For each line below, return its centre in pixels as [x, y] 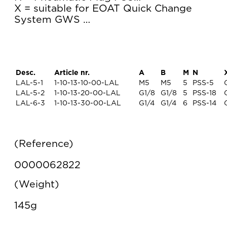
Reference [44, 144]
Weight [37, 185]
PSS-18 [204, 93]
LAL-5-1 [29, 83]
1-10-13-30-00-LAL [88, 104]
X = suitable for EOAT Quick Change [103, 9]
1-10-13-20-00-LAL [87, 93]
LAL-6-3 [30, 104]
